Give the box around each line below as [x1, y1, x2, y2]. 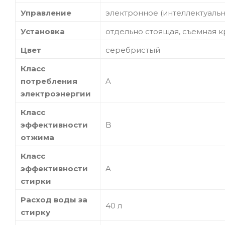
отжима [21, 132, 54, 142]
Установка [21, 26, 65, 36]
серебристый [105, 45, 160, 55]
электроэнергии [21, 88, 91, 98]
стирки [21, 176, 51, 186]
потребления [21, 76, 77, 86]
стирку [21, 207, 50, 217]
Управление [21, 8, 71, 18]
